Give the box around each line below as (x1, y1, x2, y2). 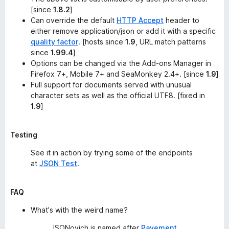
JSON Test (39, 159, 77, 168)
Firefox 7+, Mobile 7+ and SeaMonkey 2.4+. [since (31, 70, 206, 78)
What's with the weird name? (31, 205, 128, 214)
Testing (10, 130, 37, 139)
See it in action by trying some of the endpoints (31, 148, 193, 157)
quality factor (31, 37, 78, 46)
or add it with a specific (134, 27, 216, 35)
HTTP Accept (117, 16, 164, 25)
